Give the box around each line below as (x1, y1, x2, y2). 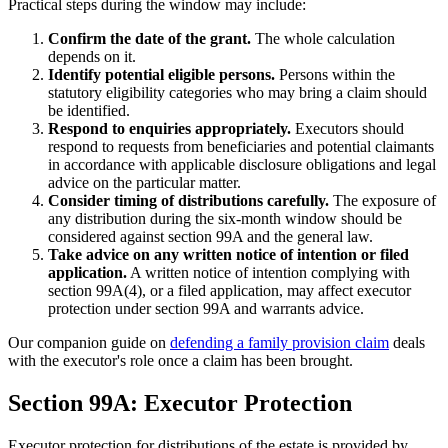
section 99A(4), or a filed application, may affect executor (48, 282, 411, 300)
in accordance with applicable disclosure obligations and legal (48, 156, 436, 174)
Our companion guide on (8, 334, 166, 352)
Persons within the (279, 66, 395, 84)
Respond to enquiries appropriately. (48, 120, 291, 138)
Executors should (295, 120, 404, 138)
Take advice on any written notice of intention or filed (48, 246, 409, 264)
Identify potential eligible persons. (48, 66, 275, 84)
